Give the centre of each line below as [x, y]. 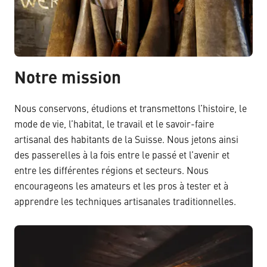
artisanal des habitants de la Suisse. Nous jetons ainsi [126, 140]
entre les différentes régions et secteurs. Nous [111, 171]
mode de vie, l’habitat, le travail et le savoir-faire [114, 125]
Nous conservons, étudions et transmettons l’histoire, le [131, 109]
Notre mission [68, 79]
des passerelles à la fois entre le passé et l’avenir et [122, 156]
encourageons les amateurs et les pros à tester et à [121, 187]
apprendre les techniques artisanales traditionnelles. [125, 202]
